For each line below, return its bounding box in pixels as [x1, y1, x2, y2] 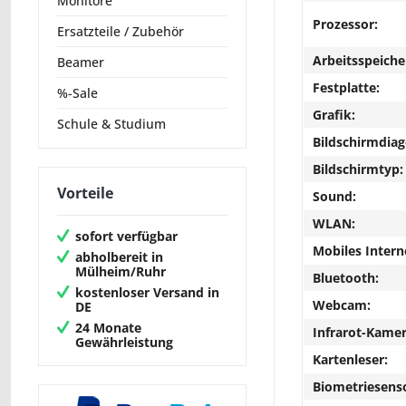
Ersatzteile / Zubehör [57, 23, 184, 41]
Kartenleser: [313, 350, 388, 368]
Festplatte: [313, 78, 380, 96]
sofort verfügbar [75, 227, 178, 245]
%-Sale [57, 84, 98, 102]
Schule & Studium [57, 115, 166, 133]
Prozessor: [313, 14, 378, 33]
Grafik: [313, 105, 355, 123]
